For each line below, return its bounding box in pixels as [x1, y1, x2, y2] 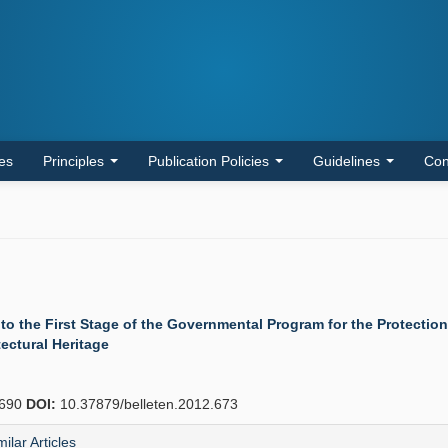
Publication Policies [148, 153, 273, 169]
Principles [43, 153, 108, 169]
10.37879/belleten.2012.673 [56, 396, 238, 412]
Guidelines [313, 153, 384, 169]
